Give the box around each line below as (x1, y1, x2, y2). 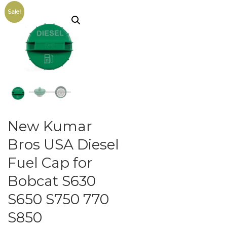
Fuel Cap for (8, 154, 93, 172)
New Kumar (8, 118, 92, 135)
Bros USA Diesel (8, 136, 119, 154)
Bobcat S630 (8, 172, 96, 190)
